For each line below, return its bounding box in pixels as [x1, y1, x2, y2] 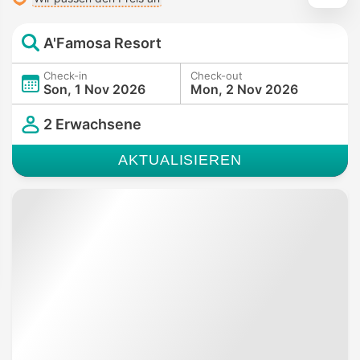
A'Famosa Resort [43, 34, 162, 51]
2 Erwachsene [43, 116, 141, 133]
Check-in [43, 68, 88, 82]
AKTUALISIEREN [118, 151, 242, 168]
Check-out [190, 68, 243, 82]
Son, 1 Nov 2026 [43, 80, 145, 97]
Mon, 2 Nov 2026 [190, 80, 298, 97]
